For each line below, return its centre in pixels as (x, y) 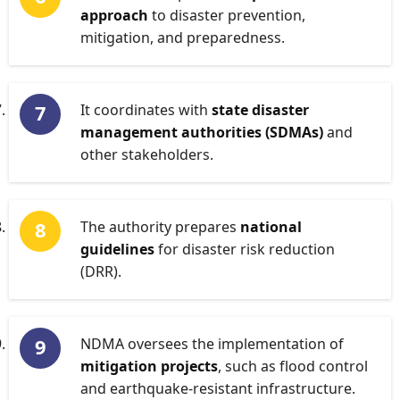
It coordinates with (146, 110)
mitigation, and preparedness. (183, 37)
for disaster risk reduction (245, 249)
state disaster (260, 110)
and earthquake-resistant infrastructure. (218, 388)
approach (114, 15)
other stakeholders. (147, 154)
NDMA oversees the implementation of (212, 344)
